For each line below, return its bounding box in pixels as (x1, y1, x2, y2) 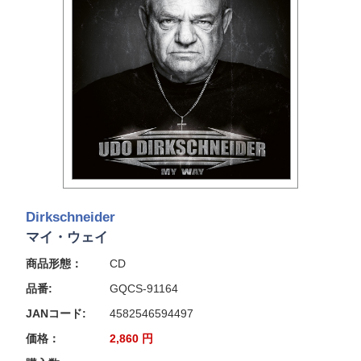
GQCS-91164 (109, 281, 178, 295)
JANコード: (25, 306, 86, 320)
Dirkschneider (25, 209, 115, 225)
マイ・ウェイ (25, 229, 108, 245)
